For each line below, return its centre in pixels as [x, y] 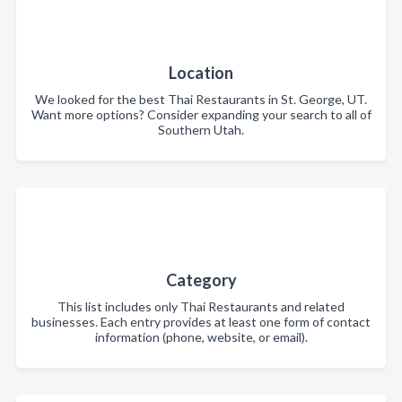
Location [201, 73]
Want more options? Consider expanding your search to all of [201, 114]
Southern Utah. [201, 130]
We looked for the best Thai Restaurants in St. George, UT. [201, 99]
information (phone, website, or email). [201, 337]
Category [201, 280]
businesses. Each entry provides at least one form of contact [201, 322]
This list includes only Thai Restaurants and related [201, 306]
